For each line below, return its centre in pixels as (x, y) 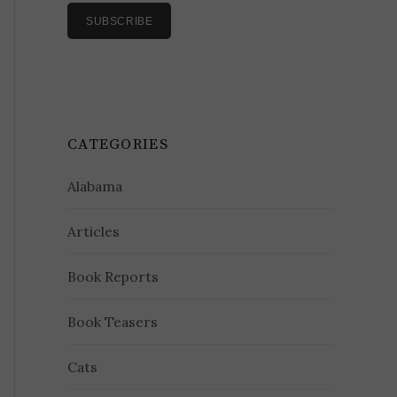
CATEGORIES (118, 145)
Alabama (95, 187)
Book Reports (113, 277)
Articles (94, 232)
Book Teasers (113, 322)
